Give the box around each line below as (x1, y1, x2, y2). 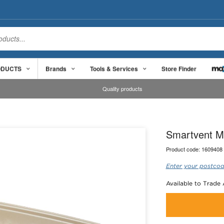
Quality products (102, 84, 143, 93)
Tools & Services (90, 63, 138, 73)
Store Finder (161, 63, 196, 73)
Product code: (165, 145, 201, 153)
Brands (45, 63, 66, 73)
